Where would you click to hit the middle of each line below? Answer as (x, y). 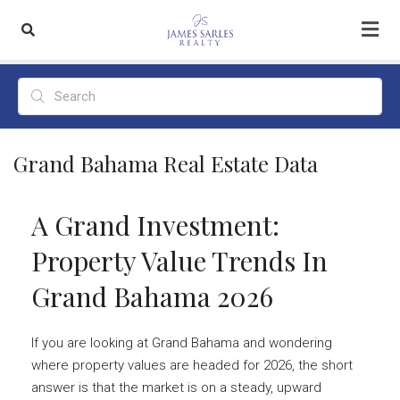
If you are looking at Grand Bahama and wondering (182, 343)
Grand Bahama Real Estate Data (166, 163)
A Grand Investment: (155, 225)
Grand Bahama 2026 (152, 296)
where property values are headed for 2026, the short (192, 365)
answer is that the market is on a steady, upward (176, 387)
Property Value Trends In (179, 261)
